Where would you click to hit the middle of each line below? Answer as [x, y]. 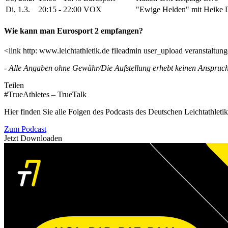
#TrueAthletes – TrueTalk [45, 95]
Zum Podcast [25, 129]
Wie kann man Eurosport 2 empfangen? [74, 31]
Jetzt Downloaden [33, 138]
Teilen [14, 85]
